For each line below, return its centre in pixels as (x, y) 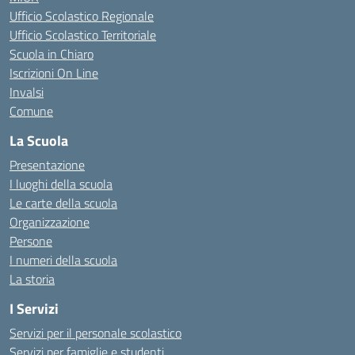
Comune (31, 111)
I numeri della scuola (63, 260)
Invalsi (27, 92)
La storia (32, 279)
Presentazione (47, 165)
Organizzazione (50, 222)
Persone (31, 241)
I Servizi (34, 309)
